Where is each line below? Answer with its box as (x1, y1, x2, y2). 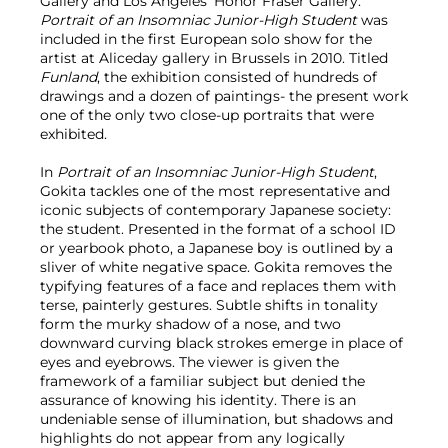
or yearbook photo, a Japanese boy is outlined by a (40, 239, 393, 258)
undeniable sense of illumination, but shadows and (40, 410, 393, 429)
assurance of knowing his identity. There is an (40, 391, 356, 410)
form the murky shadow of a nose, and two (40, 315, 341, 334)
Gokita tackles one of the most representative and (40, 182, 390, 201)
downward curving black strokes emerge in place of (40, 334, 403, 353)
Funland (40, 68, 97, 87)
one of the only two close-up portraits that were (40, 106, 374, 125)
